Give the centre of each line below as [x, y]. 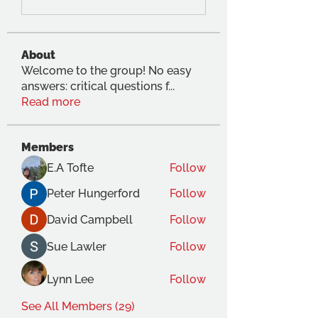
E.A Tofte [70, 168]
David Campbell [90, 220]
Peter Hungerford [93, 193]
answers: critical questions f [95, 86]
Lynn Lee [70, 279]
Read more [51, 102]
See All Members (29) [78, 306]
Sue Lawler [77, 247]
